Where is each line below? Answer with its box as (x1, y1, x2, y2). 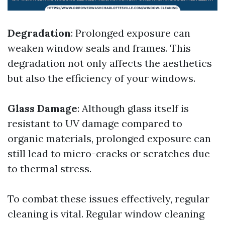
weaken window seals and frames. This (8, 42, 191, 54)
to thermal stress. (8, 162, 91, 175)
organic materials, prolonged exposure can (8, 132, 211, 145)
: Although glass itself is (77, 102, 189, 115)
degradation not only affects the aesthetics (8, 57, 212, 69)
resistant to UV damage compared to (8, 117, 182, 130)
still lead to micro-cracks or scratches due (8, 147, 210, 160)
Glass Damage (8, 102, 77, 115)
